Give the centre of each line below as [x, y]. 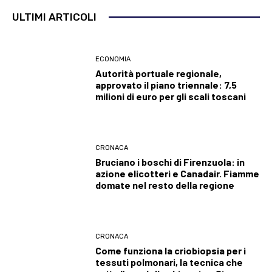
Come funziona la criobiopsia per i [171, 251]
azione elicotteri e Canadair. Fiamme [178, 173]
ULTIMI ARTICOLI [54, 17]
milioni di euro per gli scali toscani [171, 96]
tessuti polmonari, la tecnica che [169, 262]
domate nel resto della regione [165, 185]
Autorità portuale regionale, [159, 73]
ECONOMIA [113, 59]
